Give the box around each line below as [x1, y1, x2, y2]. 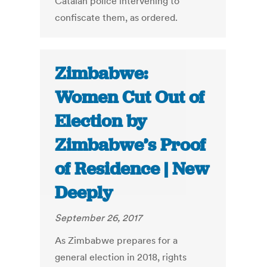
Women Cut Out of [55, 86, 205, 109]
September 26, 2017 [55, 212, 142, 224]
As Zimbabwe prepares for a [55, 234, 178, 247]
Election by [55, 110, 147, 133]
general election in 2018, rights [55, 251, 187, 263]
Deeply [55, 181, 113, 204]
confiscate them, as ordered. [55, 11, 178, 24]
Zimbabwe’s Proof [55, 133, 206, 157]
